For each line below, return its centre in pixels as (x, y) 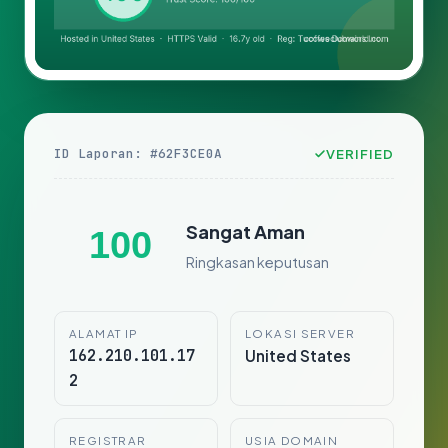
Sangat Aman (245, 231)
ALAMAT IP (104, 334)
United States (298, 356)
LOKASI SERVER (300, 334)
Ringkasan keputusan (257, 261)
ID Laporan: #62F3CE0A (138, 154)
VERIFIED (359, 154)
